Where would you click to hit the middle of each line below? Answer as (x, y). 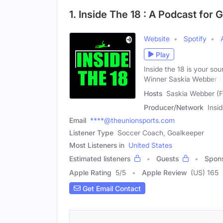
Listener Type (91, 133)
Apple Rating (90, 172)
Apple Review (164, 172)
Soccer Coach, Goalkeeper (161, 133)
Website (157, 39)
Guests (167, 159)
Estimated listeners (100, 159)
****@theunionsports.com (132, 120)
